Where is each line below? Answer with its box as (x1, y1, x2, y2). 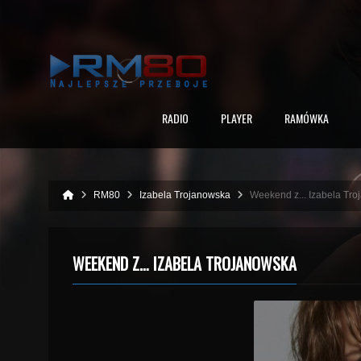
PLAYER (220, 110, 252, 127)
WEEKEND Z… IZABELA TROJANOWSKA (73, 251, 297, 276)
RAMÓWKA (284, 110, 329, 127)
